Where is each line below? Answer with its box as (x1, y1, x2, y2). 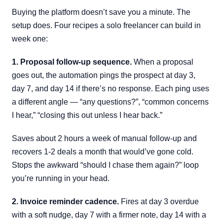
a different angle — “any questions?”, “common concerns (12, 98, 209, 106)
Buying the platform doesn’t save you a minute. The (12, 8, 190, 16)
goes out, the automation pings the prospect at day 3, (12, 71, 195, 79)
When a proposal (132, 58, 193, 66)
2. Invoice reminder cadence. (12, 197, 119, 206)
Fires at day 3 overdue (119, 197, 199, 206)
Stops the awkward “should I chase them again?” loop (12, 161, 199, 169)
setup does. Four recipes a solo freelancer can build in (12, 21, 201, 30)
